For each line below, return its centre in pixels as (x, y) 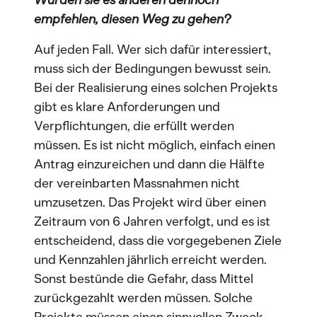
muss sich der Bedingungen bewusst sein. (152, 69)
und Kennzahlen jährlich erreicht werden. (150, 260)
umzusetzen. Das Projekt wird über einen (150, 202)
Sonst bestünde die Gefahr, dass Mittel (144, 279)
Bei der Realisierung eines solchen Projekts (156, 88)
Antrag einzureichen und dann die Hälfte (149, 164)
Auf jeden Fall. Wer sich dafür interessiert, (152, 50)
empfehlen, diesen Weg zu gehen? (132, 19)
